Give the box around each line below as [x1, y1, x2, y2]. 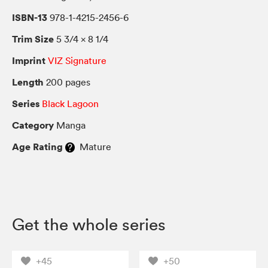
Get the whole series [12, 214, 166, 235]
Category [12, 118, 54, 132]
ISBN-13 [12, 11, 47, 25]
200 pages [44, 76, 90, 89]
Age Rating [12, 140, 63, 154]
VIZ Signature [48, 54, 106, 67]
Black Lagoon [42, 98, 99, 110]
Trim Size [12, 32, 54, 46]
